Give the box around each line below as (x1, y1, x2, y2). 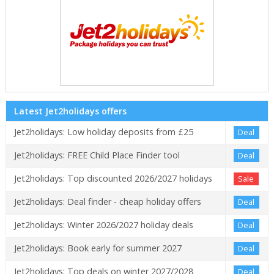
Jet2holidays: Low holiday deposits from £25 (13, 126, 193, 138)
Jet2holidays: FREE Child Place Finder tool (13, 149, 180, 161)
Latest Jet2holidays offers (13, 105, 127, 117)
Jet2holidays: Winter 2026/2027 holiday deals (13, 219, 193, 231)
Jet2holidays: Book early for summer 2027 (13, 242, 182, 254)
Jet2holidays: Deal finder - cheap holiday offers (13, 196, 201, 208)
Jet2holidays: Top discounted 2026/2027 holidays (13, 172, 212, 185)
